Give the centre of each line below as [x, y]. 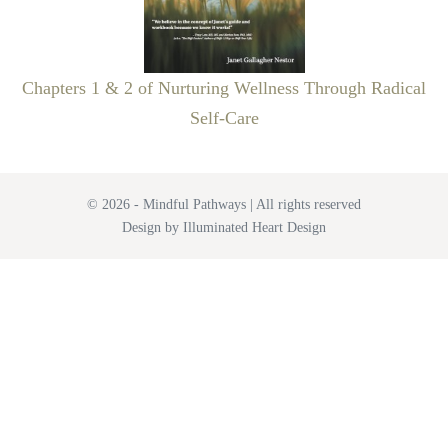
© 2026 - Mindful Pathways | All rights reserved [224, 205]
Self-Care [224, 118]
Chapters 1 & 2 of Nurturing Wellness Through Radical [224, 88]
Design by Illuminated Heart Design [224, 228]
